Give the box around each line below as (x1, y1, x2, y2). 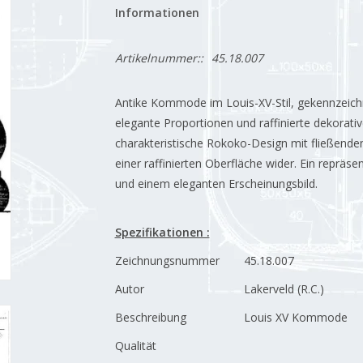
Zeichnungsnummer (114, 253, 220, 268)
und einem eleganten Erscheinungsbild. (114, 176, 318, 191)
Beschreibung (114, 310, 186, 325)
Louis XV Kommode (243, 310, 348, 325)
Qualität (114, 338, 156, 353)
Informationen (114, 5, 199, 20)
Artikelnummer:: (114, 50, 203, 66)
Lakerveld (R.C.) (243, 281, 324, 297)
